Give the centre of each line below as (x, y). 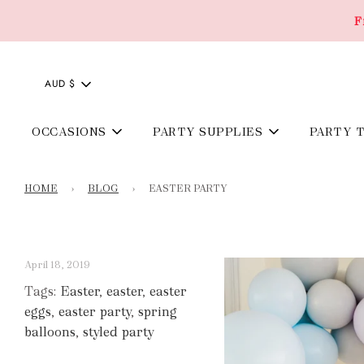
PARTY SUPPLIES (208, 131)
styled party (119, 331)
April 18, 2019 (57, 264)
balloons (50, 331)
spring (158, 311)
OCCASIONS (69, 131)
